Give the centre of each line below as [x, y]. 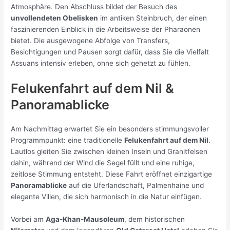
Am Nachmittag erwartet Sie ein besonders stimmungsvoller [110, 129]
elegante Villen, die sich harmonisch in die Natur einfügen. [107, 196]
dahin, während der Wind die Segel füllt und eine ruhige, [103, 162]
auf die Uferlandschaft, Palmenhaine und [136, 185]
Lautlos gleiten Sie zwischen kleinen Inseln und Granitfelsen [109, 151]
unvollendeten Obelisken [55, 18]
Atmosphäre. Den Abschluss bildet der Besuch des [94, 7]
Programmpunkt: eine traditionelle [68, 140]
